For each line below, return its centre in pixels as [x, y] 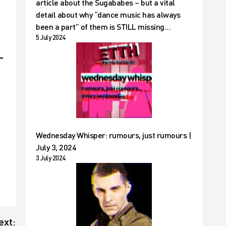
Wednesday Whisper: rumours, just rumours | [114, 135]
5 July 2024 [51, 37]
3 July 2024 [51, 158]
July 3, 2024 [56, 147]
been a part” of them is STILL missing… [103, 26]
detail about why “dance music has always [108, 14]
